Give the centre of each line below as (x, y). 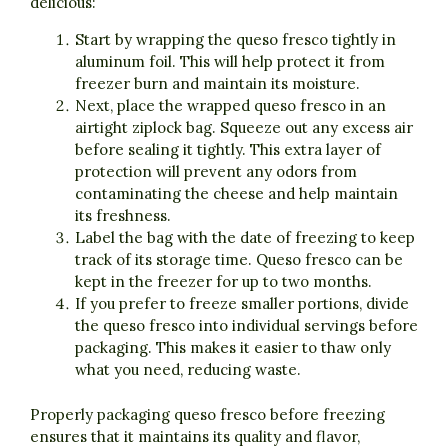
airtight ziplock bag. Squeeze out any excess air (244, 128)
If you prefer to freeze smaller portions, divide (242, 304)
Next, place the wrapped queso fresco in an (230, 106)
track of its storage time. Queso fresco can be (239, 260)
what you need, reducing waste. (188, 370)
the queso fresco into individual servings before (246, 326)
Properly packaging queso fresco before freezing (207, 414)
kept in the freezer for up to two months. (223, 282)
